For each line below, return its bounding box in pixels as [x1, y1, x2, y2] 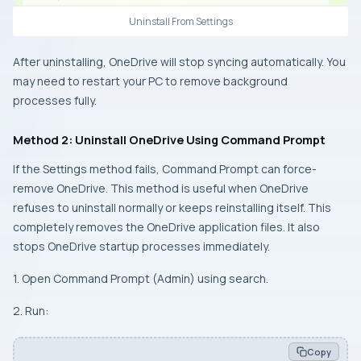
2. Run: [13, 302, 48, 318]
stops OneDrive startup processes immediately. [13, 238, 270, 254]
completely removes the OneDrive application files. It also [13, 218, 320, 234]
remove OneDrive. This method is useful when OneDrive [13, 180, 309, 196]
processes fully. [13, 92, 97, 108]
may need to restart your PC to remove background [13, 73, 288, 89]
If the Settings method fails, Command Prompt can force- [13, 160, 317, 176]
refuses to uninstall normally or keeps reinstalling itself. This [13, 199, 331, 215]
